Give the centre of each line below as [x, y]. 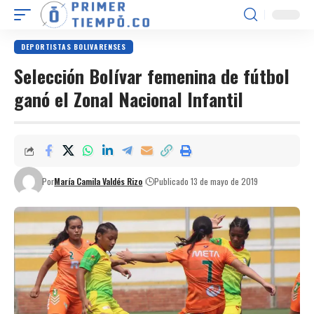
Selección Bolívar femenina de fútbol [152, 76]
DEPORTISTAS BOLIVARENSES [74, 47]
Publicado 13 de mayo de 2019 [206, 181]
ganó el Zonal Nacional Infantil [129, 99]
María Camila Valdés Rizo [98, 181]
